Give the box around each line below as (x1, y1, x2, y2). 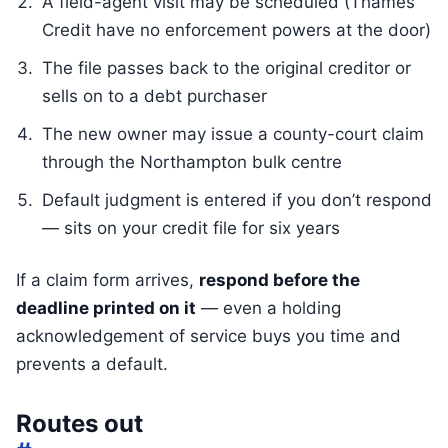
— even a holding (196, 298, 341, 318)
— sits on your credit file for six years (42, 218, 340, 238)
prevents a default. (16, 354, 168, 374)
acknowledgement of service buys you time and (16, 326, 401, 346)
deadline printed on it (16, 298, 196, 318)
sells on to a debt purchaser (42, 86, 267, 106)
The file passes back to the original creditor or (42, 58, 411, 78)
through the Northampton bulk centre (42, 152, 342, 172)
